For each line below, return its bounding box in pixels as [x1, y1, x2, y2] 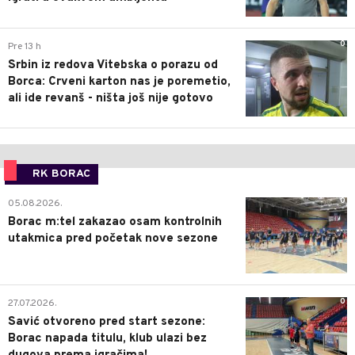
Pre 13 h [8, 40, 41, 53]
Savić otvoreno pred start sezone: [8, 315, 205, 330]
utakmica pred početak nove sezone [8, 231, 218, 246]
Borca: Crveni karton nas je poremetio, [8, 74, 231, 90]
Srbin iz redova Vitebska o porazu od [8, 57, 218, 73]
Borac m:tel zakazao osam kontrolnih [8, 214, 222, 230]
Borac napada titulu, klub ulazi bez [8, 331, 207, 347]
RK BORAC [32, 166, 90, 181]
